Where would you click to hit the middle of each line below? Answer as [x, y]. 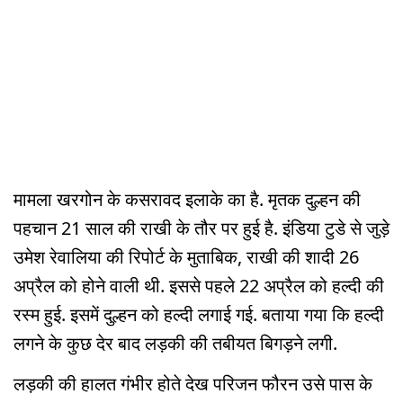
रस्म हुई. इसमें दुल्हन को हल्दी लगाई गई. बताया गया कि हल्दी [199, 315]
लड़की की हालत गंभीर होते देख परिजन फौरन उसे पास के [193, 384]
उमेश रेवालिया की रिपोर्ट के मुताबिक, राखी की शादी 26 [186, 257]
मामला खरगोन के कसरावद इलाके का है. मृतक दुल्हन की [187, 200]
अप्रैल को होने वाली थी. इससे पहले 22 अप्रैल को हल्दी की [199, 286]
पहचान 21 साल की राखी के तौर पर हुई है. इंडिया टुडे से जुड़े [201, 228]
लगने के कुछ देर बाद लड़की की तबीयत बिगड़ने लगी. [175, 344]
